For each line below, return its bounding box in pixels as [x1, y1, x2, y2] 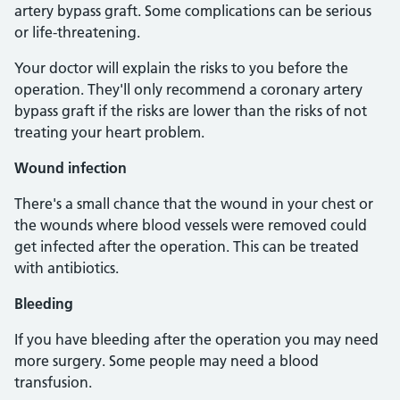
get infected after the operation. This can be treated [14, 237, 359, 255]
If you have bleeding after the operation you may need [14, 330, 379, 348]
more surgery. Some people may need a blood [14, 352, 319, 370]
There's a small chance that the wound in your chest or [14, 195, 373, 212]
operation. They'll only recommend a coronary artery [14, 80, 362, 98]
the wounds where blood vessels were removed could [14, 216, 367, 234]
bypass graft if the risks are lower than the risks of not [14, 102, 367, 120]
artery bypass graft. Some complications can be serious [14, 2, 371, 20]
